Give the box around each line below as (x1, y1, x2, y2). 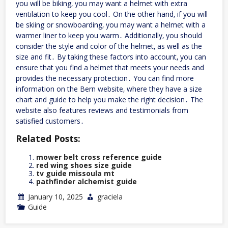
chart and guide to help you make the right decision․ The (16, 94, 203, 104)
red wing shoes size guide (36, 160, 132, 170)
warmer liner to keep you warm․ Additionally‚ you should (16, 30, 202, 40)
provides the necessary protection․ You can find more (16, 73, 194, 83)
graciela (97, 191, 123, 202)
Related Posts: (16, 132, 80, 145)
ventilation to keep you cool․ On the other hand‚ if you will (16, 9, 208, 19)
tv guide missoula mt (36, 168, 115, 178)
